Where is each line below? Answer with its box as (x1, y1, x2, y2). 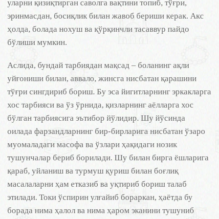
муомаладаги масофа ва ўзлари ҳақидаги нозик (7, 140, 177, 149)
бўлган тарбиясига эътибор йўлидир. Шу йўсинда (7, 113, 185, 123)
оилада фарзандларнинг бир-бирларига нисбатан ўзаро (7, 127, 205, 136)
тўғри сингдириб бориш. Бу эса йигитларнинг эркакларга (7, 87, 211, 96)
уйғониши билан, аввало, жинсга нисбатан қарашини (7, 74, 197, 83)
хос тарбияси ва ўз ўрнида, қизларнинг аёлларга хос (7, 100, 194, 109)
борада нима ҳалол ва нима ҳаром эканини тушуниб (7, 206, 194, 215)
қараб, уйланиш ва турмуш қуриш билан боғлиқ (7, 166, 178, 175)
